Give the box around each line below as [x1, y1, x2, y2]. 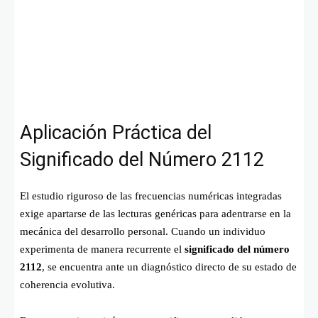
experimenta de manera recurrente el [20, 243, 185, 255]
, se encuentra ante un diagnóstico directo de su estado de [42, 261, 297, 273]
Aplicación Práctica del [20, 121, 212, 144]
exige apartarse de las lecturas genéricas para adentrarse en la [20, 207, 291, 219]
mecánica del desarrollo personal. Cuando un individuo [20, 225, 265, 237]
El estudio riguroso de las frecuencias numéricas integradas [20, 190, 282, 202]
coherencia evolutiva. [20, 278, 115, 290]
